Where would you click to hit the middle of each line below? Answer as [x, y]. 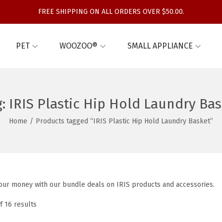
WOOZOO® [79, 46]
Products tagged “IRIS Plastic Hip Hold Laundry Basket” [124, 121]
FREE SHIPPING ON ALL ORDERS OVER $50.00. [111, 12]
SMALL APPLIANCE [160, 46]
